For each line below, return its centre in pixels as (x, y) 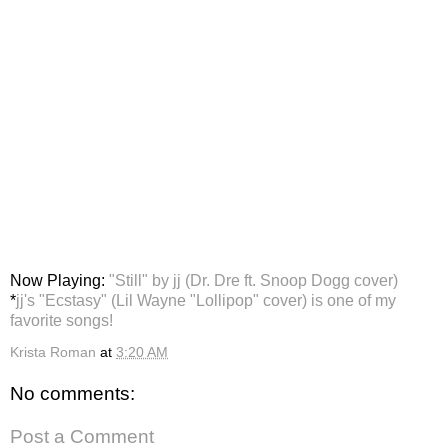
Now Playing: (57, 280)
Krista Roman (53, 351)
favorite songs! (61, 320)
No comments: (72, 393)
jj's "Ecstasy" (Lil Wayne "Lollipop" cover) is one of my (206, 300)
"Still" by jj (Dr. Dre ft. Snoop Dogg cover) (251, 280)
